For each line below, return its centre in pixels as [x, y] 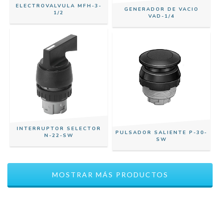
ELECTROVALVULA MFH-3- [59, 6]
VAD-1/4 [161, 16]
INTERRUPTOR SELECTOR [59, 128]
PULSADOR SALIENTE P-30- [161, 132]
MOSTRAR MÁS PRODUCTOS [110, 174]
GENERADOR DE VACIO [161, 9]
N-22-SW [59, 135]
